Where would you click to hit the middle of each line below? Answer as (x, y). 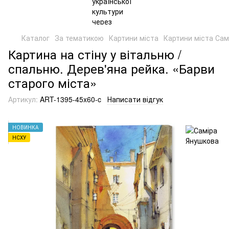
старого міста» (52, 83)
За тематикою (79, 38)
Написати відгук (135, 99)
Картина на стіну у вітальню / (95, 54)
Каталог (36, 38)
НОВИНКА (26, 127)
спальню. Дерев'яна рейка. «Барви (111, 68)
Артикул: (23, 99)
